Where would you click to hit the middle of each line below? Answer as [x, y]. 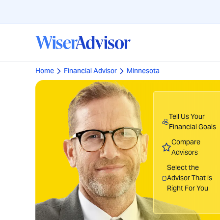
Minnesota [143, 71]
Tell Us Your [187, 116]
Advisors [185, 152]
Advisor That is [189, 178]
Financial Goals [192, 127]
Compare [186, 142]
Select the [183, 167]
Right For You [187, 188]
